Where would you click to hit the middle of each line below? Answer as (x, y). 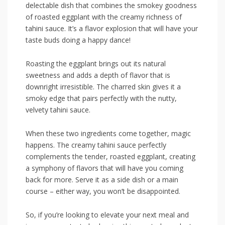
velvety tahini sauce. (58, 110)
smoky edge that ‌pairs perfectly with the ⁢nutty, (101, 98)
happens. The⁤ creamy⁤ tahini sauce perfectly (96, 145)
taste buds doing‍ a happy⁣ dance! (78, 40)
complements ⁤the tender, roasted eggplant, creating (110, 157)
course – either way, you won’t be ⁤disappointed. (103, 191)
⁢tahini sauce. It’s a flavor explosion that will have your (112, 29)
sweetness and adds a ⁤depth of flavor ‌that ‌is (98, 75)
